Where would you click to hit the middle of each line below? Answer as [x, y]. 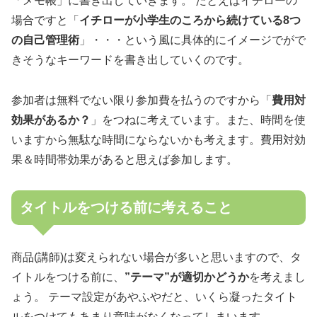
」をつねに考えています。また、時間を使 [198, 120]
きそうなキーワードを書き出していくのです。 [130, 59]
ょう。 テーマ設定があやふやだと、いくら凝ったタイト [154, 296]
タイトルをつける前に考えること [126, 207]
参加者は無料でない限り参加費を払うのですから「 [142, 100]
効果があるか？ [51, 120]
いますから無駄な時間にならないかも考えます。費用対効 [158, 139]
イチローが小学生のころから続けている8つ [190, 20]
